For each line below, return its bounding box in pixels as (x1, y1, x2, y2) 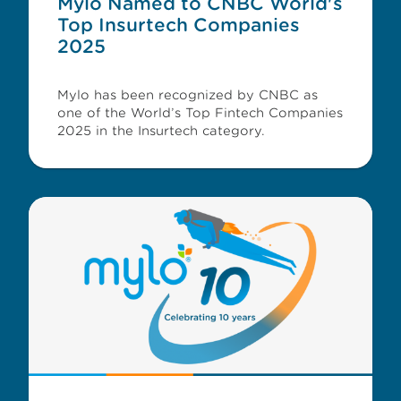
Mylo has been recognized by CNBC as (57, 88, 318, 102)
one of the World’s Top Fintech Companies (57, 106, 343, 120)
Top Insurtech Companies (57, 14, 300, 36)
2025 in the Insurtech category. (57, 124, 265, 138)
